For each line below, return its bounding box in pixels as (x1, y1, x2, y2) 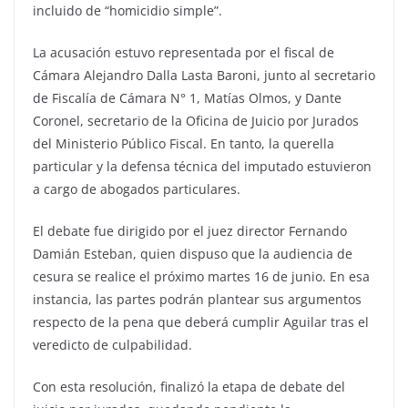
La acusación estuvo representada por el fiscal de (33, 44, 334, 62)
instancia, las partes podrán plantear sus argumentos (33, 291, 362, 309)
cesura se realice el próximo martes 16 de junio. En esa (33, 268, 370, 286)
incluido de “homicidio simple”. (33, 2, 222, 20)
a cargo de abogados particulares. (33, 180, 240, 199)
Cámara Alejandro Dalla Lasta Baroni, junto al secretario (33, 66, 375, 85)
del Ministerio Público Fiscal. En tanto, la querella (33, 135, 334, 153)
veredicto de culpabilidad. (33, 336, 192, 354)
